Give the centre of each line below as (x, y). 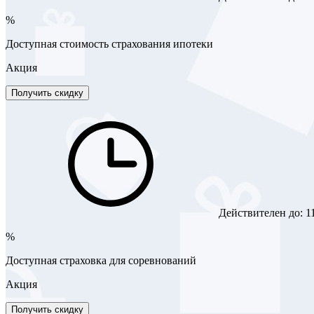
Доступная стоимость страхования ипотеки (109, 44)
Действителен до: (261, 213)
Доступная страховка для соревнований (101, 261)
